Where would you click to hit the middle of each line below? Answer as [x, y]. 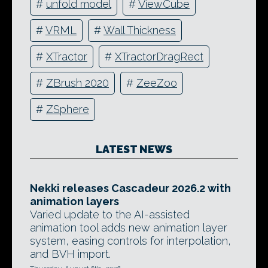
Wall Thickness [140, 31]
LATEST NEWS [134, 149]
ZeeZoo [157, 83]
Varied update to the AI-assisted [110, 214]
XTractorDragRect [159, 57]
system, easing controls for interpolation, [130, 240]
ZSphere [68, 109]
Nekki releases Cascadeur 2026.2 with [130, 188]
